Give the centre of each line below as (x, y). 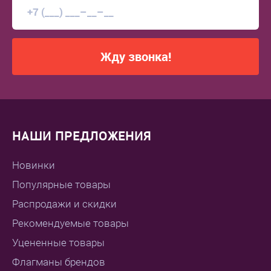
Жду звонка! (135, 57)
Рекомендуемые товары (70, 224)
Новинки (34, 165)
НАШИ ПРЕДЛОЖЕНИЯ (82, 136)
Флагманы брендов (59, 262)
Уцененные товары (58, 243)
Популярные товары (61, 185)
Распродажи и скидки (64, 204)
